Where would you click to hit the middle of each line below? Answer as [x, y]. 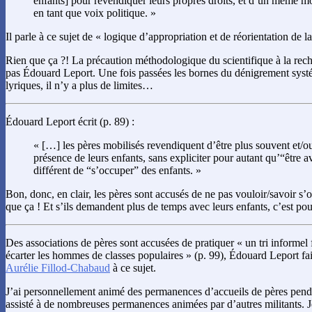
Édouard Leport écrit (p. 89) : [70, 122]
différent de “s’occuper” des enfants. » [117, 171]
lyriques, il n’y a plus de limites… [79, 86]
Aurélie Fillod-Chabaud [58, 268]
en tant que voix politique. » [95, 13]
